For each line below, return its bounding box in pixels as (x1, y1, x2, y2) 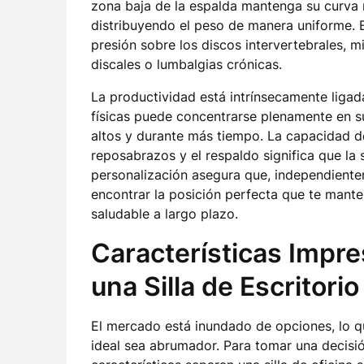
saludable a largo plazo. (91, 206, 238, 222)
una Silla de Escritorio (91, 271, 359, 302)
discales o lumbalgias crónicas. (91, 56, 282, 72)
